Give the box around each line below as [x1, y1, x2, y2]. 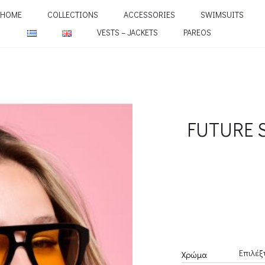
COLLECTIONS [47, 9, 98, 20]
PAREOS [183, 27, 211, 38]
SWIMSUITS [200, 9, 244, 20]
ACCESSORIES [123, 9, 175, 20]
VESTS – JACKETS [97, 27, 158, 38]
